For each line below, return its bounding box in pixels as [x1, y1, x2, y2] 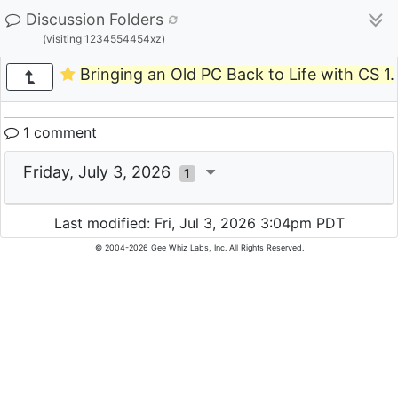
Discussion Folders [26, 10, 163, 28]
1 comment [19, 123, 97, 141]
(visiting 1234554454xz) [42, 32, 165, 45]
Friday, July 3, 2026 [23, 163, 179, 181]
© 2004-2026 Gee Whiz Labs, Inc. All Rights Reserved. [94, 243, 304, 253]
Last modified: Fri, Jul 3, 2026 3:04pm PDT [53, 214, 345, 233]
